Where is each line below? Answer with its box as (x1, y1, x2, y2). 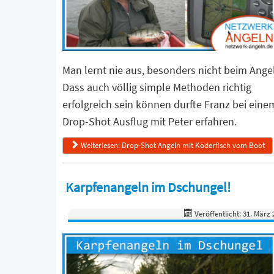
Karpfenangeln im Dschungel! (65, 178, 231, 196)
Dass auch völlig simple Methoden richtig (62, 80, 251, 95)
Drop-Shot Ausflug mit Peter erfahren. (62, 114, 237, 129)
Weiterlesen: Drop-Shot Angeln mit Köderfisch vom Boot (81, 139, 265, 150)
